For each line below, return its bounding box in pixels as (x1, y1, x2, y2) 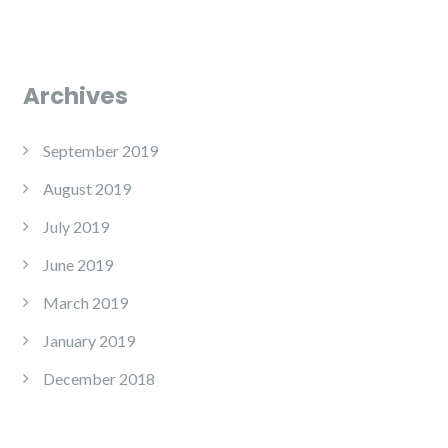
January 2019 (43, 331, 135, 351)
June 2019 (43, 255, 113, 275)
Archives (23, 80, 128, 113)
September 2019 (43, 141, 158, 161)
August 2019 (43, 179, 131, 199)
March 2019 (43, 293, 128, 313)
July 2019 (43, 217, 109, 237)
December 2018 (43, 369, 155, 389)
